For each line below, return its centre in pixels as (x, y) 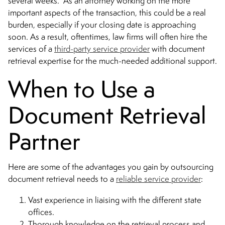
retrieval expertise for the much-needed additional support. (113, 61)
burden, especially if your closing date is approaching (102, 25)
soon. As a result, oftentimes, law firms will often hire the (108, 37)
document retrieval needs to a (62, 179)
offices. (41, 212)
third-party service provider (102, 49)
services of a (31, 49)
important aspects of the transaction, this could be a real (107, 13)
